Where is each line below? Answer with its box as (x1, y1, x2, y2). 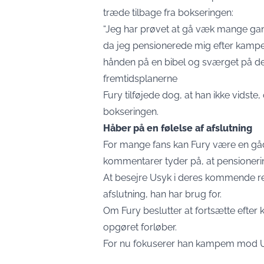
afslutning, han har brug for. (103, 189, 222, 200)
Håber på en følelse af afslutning (103, 123, 252, 134)
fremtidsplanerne (103, 73, 177, 85)
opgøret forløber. (103, 222, 177, 233)
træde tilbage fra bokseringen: (103, 7, 233, 19)
